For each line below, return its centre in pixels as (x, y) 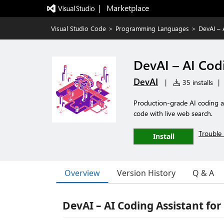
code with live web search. (173, 113)
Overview (82, 173)
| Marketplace (123, 8)
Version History (146, 173)
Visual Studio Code (78, 28)
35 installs (197, 82)
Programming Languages (152, 28)
